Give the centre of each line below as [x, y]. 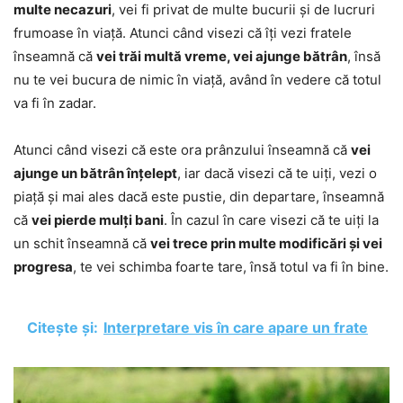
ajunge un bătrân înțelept [95, 173]
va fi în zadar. [55, 103]
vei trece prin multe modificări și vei [266, 243]
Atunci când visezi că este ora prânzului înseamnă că [182, 149]
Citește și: [63, 327]
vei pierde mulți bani [98, 219]
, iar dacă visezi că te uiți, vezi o [277, 173]
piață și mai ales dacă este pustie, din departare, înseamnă [199, 196]
